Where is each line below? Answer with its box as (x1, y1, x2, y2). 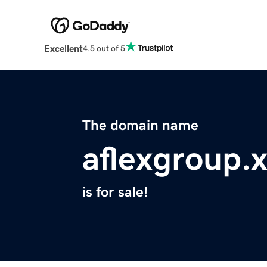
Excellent (44, 44, 83, 54)
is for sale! (82, 185, 148, 200)
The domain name (82, 118, 198, 133)
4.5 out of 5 (82, 44, 125, 52)
